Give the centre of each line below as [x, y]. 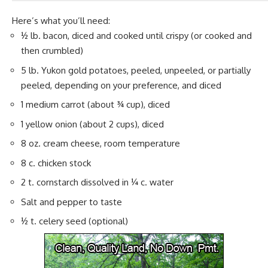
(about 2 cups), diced [121, 124]
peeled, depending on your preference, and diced [121, 85]
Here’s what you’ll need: [61, 21]
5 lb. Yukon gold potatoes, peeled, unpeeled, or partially [136, 70]
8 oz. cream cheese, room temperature [100, 144]
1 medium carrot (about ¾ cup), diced [95, 105]
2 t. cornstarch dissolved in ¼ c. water [97, 182]
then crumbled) [52, 51]
